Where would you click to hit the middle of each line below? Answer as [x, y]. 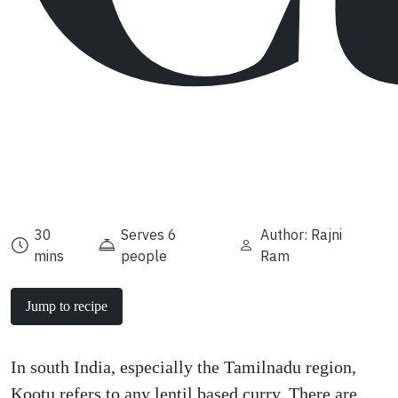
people [144, 256]
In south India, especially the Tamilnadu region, [183, 367]
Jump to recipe [67, 306]
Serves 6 [149, 235]
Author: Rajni [302, 235]
